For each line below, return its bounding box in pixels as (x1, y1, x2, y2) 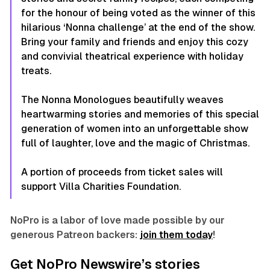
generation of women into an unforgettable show (20, 122, 248, 134)
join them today (139, 228, 213, 240)
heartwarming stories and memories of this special (20, 108, 259, 120)
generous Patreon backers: (10, 228, 140, 240)
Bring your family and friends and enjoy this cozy (20, 36, 248, 48)
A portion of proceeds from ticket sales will (20, 166, 223, 178)
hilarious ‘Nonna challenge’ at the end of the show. (20, 21, 255, 33)
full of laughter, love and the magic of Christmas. (20, 137, 250, 149)
